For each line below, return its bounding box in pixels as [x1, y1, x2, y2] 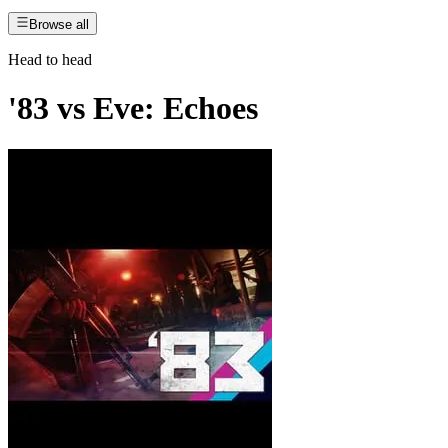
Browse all [29, 16, 90, 32]
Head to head [8, 50, 92, 68]
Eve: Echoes [93, 90, 258, 127]
